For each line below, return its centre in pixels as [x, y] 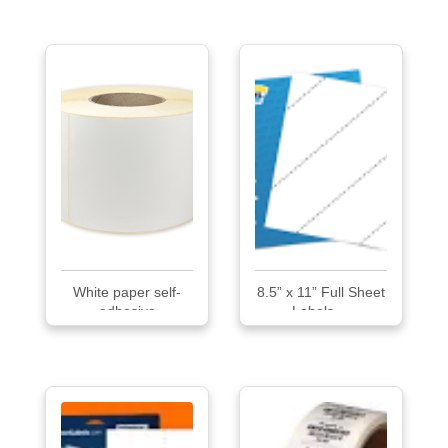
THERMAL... [127, 329]
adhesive [127, 310]
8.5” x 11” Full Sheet [321, 291]
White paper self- [127, 291]
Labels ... [321, 310]
